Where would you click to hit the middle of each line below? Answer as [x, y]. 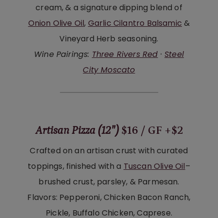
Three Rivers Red [125, 54]
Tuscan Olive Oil [154, 166]
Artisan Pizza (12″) [77, 131]
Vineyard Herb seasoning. [109, 38]
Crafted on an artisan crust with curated [109, 150]
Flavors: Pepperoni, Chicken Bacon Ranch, [109, 197]
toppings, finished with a [76, 166]
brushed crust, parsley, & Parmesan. [109, 182]
